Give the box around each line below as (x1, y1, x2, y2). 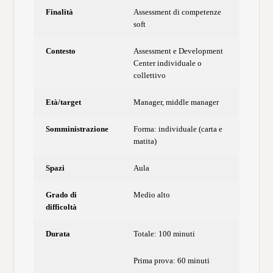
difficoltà (46, 202, 77, 212)
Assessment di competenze (133, 7, 222, 17)
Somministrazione (46, 124, 109, 134)
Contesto (46, 46, 76, 56)
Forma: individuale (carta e (133, 124, 223, 134)
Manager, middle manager (133, 97, 219, 107)
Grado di (46, 190, 77, 200)
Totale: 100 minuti (133, 229, 196, 239)
